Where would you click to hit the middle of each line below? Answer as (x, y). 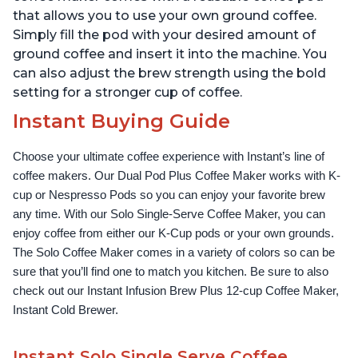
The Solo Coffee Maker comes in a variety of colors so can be (174, 253)
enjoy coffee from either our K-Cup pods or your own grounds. (173, 234)
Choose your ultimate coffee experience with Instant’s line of (169, 157)
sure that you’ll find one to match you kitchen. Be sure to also (171, 272)
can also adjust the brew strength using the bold (169, 74)
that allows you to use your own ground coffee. (165, 16)
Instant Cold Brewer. (66, 310)
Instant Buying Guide (121, 121)
